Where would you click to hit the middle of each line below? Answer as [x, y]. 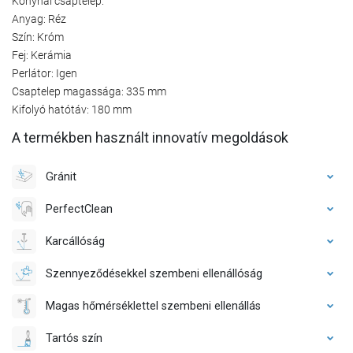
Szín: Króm [38, 37]
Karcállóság [75, 241]
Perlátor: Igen [45, 73]
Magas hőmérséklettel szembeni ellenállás [153, 305]
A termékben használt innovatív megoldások [150, 137]
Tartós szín [74, 338]
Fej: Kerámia [42, 55]
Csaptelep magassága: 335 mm [89, 91]
